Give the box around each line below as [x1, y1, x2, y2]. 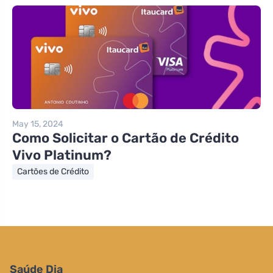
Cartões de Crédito [17, 166, 89, 177]
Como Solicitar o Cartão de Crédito [12, 129, 239, 146]
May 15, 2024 [12, 118, 63, 129]
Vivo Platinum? [12, 146, 112, 163]
